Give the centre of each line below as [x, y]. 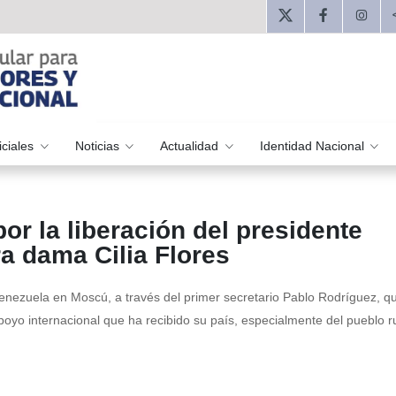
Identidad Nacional [313, 145]
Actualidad [191, 145]
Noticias [99, 145]
